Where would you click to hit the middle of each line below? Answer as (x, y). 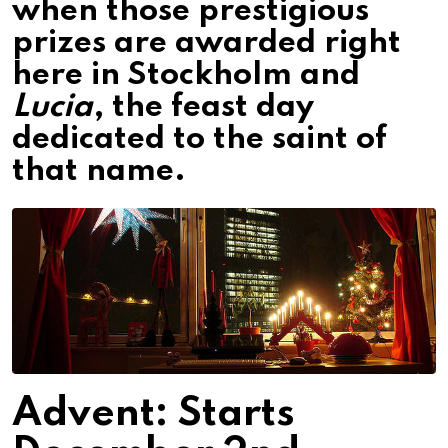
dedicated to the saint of (199, 140)
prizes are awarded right (206, 44)
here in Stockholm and (186, 76)
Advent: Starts (153, 413)
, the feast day (203, 108)
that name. (99, 172)
